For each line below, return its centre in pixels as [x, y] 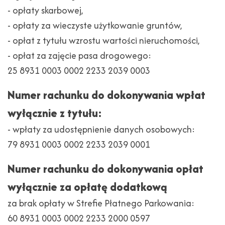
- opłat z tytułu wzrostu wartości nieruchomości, [103, 41]
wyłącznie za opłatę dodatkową [87, 187]
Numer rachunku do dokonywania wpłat [106, 95]
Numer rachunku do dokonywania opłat [105, 169]
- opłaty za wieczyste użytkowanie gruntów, [95, 26]
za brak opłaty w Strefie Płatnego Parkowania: [101, 203]
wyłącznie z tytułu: [55, 113]
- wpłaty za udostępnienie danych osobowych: [101, 130]
